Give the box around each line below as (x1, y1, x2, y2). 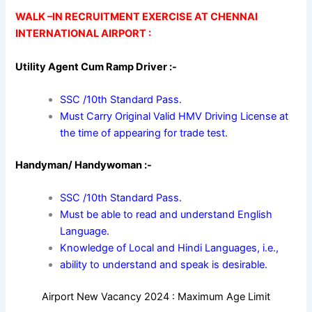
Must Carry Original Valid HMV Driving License (60, 110, 280, 123)
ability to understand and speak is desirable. (60, 258, 268, 272)
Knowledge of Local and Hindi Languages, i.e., (60, 242, 279, 255)
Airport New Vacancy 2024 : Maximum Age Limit (42, 290, 270, 304)
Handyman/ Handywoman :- (15, 158, 155, 171)
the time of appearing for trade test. (60, 127, 228, 140)
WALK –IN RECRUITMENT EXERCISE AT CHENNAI (15, 10, 258, 24)
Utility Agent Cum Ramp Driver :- (15, 60, 180, 73)
